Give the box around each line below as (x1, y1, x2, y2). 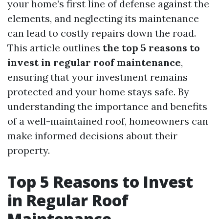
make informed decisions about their (7, 130, 177, 142)
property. (7, 144, 50, 156)
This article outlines (7, 42, 103, 54)
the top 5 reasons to (103, 42, 200, 54)
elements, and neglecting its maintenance (7, 12, 199, 24)
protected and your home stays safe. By (7, 86, 189, 98)
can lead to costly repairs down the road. (7, 27, 196, 39)
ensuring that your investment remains (7, 71, 188, 83)
